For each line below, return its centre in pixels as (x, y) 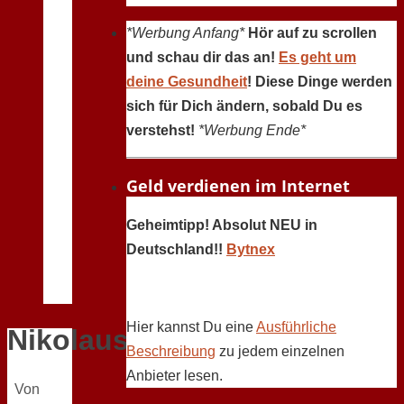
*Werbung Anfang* (185, 33)
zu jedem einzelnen (280, 351)
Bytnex (251, 249)
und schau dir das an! (202, 57)
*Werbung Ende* (252, 130)
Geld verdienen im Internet (238, 186)
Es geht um (317, 57)
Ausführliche (296, 327)
